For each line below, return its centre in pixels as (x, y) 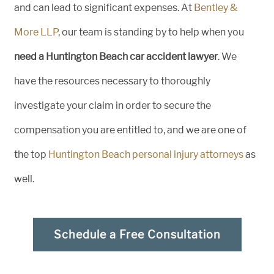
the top (30, 154)
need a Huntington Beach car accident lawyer (116, 57)
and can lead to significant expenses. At (104, 8)
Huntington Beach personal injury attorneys (145, 154)
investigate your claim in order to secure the (113, 106)
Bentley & (216, 8)
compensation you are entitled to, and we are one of (130, 130)
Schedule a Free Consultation (137, 235)
